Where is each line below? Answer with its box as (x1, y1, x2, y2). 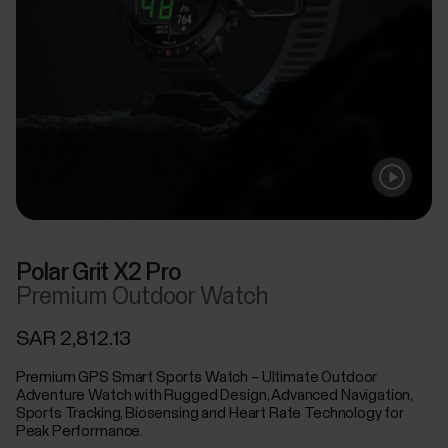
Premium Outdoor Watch (15, 284, 269, 309)
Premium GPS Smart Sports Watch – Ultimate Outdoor (15, 369, 378, 385)
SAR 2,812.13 (15, 328, 132, 349)
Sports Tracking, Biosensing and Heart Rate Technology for (15, 405, 405, 421)
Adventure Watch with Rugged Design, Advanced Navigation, (15, 387, 413, 403)
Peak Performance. (15, 423, 144, 439)
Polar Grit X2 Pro (15, 260, 182, 285)
